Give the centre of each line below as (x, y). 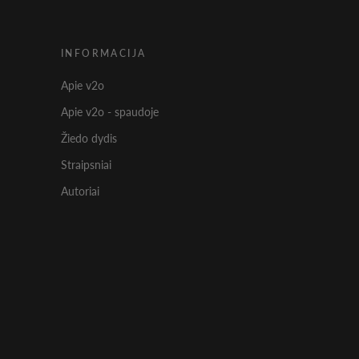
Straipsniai (86, 165)
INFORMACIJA (104, 54)
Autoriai (80, 192)
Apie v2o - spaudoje (110, 112)
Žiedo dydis (89, 139)
